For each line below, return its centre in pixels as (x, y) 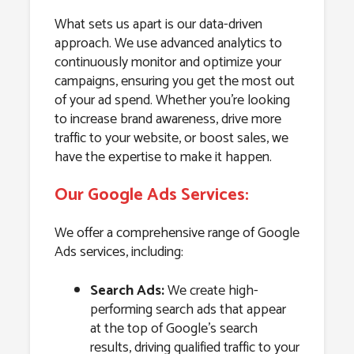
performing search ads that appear (188, 310)
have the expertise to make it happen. (163, 158)
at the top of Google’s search (173, 329)
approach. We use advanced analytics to (168, 44)
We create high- (211, 291)
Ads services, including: (119, 252)
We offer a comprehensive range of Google (177, 233)
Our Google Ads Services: (151, 196)
